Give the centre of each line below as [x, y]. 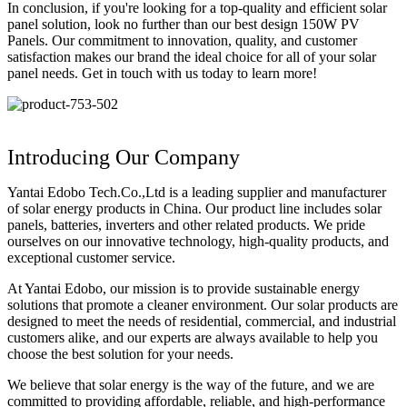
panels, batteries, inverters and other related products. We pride [186, 225]
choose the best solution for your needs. [120, 354]
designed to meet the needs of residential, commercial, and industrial [202, 322]
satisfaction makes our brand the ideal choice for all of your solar [192, 57]
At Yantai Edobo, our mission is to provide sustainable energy [184, 289]
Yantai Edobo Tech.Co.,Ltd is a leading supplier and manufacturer [197, 193]
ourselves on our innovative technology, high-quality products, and [198, 242]
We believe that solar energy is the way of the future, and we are [191, 385]
